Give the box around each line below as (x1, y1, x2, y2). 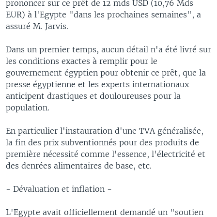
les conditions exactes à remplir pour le (6, 56, 157, 66)
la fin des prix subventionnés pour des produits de (6, 137, 199, 147)
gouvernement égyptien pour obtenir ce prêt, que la (6, 67, 206, 77)
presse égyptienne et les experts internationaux (6, 79, 189, 89)
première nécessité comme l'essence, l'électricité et (6, 149, 205, 159)
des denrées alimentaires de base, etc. (6, 160, 152, 170)
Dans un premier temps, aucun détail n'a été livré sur (6, 44, 211, 54)
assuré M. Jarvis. (6, 21, 68, 31)
